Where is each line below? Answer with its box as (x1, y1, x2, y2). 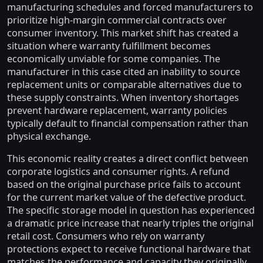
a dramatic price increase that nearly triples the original (7, 216, 254, 230)
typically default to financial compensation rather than (7, 116, 248, 130)
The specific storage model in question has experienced (7, 203, 255, 217)
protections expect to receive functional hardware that (7, 242, 251, 255)
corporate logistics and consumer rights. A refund (7, 164, 230, 178)
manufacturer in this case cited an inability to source (7, 65, 240, 78)
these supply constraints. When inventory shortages (7, 90, 239, 104)
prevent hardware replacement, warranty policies (7, 103, 227, 117)
